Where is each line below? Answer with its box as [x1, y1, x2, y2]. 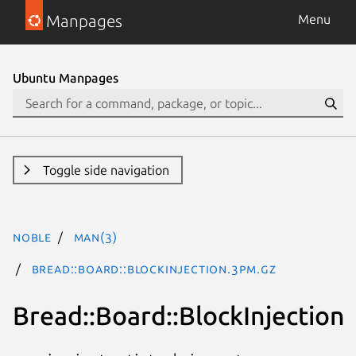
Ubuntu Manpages [13, 71, 118, 85]
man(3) [73, 230, 118, 244]
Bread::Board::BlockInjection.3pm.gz [31, 261, 277, 276]
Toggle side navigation [42, 163, 169, 177]
